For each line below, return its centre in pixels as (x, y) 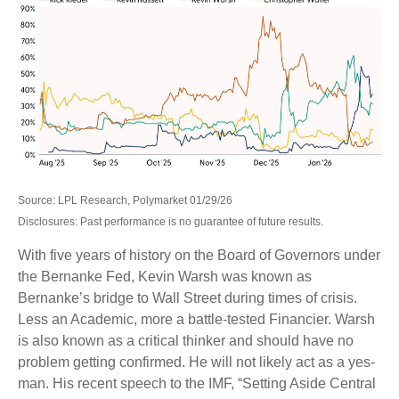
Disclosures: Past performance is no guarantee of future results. (171, 221)
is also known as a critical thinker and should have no (186, 340)
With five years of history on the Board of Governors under (199, 255)
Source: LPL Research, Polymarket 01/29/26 (125, 200)
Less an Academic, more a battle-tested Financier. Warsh (196, 319)
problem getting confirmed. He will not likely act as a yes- (196, 362)
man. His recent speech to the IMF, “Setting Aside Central (197, 383)
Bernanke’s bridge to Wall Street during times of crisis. (187, 297)
